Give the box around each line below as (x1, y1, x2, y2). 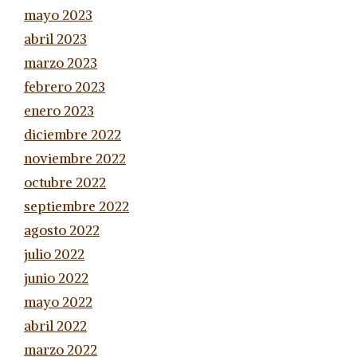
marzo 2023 (24, 53, 97, 72)
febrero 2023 (24, 77, 105, 96)
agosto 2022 (24, 221, 100, 239)
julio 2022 (24, 245, 84, 263)
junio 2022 (24, 269, 88, 287)
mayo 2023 (24, 6, 92, 24)
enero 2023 (24, 101, 94, 120)
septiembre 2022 (24, 197, 129, 215)
